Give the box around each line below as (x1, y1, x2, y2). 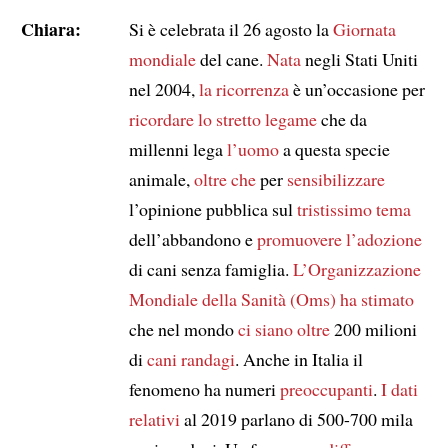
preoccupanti (279, 376, 373, 401)
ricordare (128, 106, 194, 131)
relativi (128, 406, 180, 431)
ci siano (237, 316, 293, 341)
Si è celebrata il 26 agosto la (128, 16, 333, 41)
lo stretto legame (197, 106, 317, 131)
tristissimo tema (296, 196, 411, 221)
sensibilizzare (286, 166, 385, 191)
